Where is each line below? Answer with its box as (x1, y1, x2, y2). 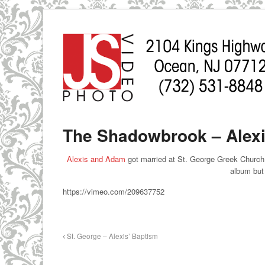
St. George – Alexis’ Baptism (64, 231, 158, 241)
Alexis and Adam (67, 153, 125, 164)
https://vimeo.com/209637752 (62, 186, 164, 197)
